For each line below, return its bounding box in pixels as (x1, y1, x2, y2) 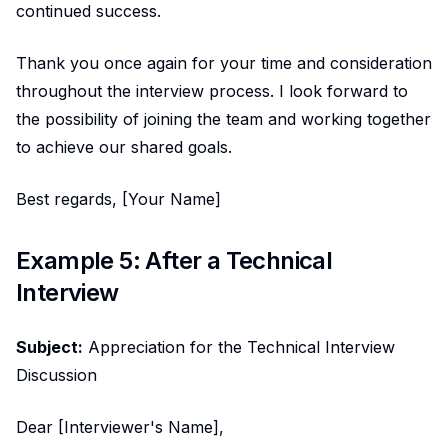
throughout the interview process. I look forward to (16, 80, 408, 101)
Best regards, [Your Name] (16, 188, 221, 209)
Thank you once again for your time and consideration (16, 52, 432, 73)
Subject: (16, 336, 83, 357)
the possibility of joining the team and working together (16, 108, 431, 129)
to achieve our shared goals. (16, 136, 232, 157)
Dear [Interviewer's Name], (16, 416, 224, 437)
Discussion (16, 364, 97, 385)
